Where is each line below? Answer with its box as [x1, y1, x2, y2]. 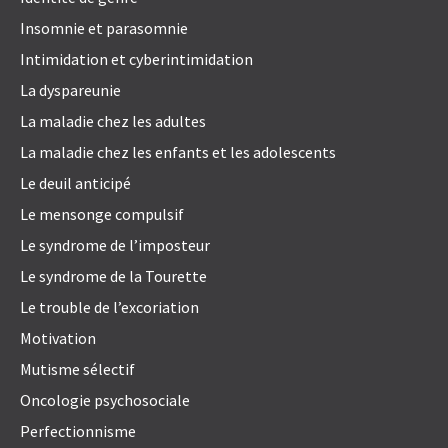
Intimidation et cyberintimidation [20, 49, 253, 70]
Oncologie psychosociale [20, 390, 190, 411]
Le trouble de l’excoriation [20, 297, 199, 318]
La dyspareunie [20, 80, 121, 101]
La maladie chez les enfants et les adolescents [20, 142, 336, 163]
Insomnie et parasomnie [20, 18, 188, 39]
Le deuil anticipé [20, 173, 131, 194]
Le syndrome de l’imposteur [20, 235, 210, 256]
